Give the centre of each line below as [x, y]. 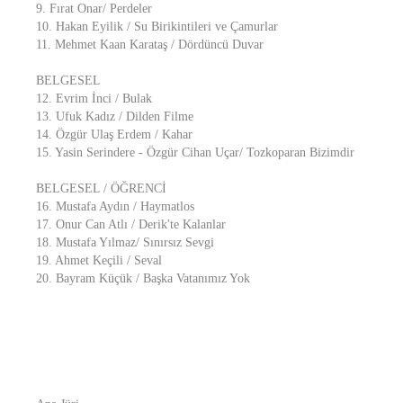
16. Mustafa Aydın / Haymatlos [115, 206]
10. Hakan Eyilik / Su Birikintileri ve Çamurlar [157, 27]
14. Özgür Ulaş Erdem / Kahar [114, 134]
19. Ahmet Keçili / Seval [99, 260]
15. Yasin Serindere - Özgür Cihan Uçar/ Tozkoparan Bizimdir [195, 152]
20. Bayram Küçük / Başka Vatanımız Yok [143, 278]
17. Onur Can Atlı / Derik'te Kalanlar [131, 224]
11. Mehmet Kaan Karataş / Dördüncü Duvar [150, 45]
